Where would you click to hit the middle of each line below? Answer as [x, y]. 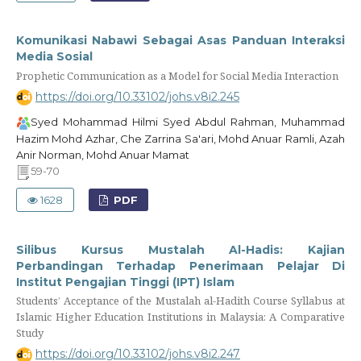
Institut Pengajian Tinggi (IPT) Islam [125, 282]
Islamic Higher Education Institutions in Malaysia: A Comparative [180, 316]
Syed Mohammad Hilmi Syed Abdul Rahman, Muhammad [188, 122]
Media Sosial [54, 57]
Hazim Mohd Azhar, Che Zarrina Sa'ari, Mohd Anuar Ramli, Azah [180, 138]
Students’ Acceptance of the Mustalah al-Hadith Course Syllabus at [180, 300]
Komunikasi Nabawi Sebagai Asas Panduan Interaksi [180, 41]
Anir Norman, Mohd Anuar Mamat [102, 154]
